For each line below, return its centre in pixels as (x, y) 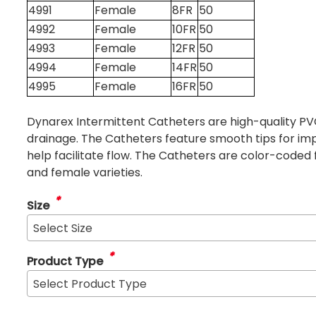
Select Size (63, 228)
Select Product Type (90, 284)
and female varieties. (85, 172)
